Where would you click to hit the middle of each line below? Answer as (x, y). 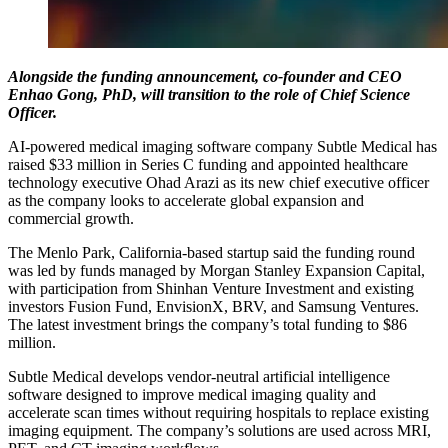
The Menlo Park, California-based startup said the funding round (211, 252)
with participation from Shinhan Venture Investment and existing (211, 288)
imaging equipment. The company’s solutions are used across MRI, (219, 430)
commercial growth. (71, 218)
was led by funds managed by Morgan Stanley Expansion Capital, (216, 270)
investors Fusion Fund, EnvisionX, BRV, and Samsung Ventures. (213, 306)
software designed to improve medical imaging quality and (192, 394)
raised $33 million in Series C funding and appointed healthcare (208, 164)
